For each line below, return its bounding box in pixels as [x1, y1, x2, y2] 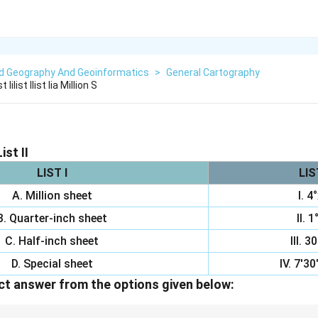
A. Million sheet [11, 189, 92, 202]
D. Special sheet [11, 257, 93, 270]
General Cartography [166, 67, 260, 78]
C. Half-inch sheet [5, 234, 99, 248]
